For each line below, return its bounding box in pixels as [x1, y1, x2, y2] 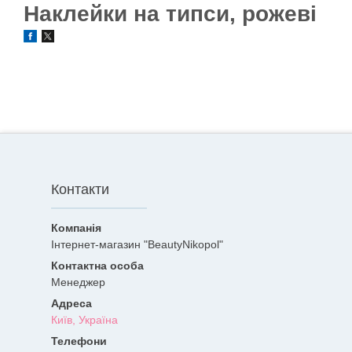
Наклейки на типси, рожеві [24, 2, 317, 26]
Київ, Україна [51, 313, 118, 327]
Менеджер [51, 276, 105, 289]
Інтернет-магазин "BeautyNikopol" [51, 238, 223, 251]
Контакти [51, 181, 109, 198]
